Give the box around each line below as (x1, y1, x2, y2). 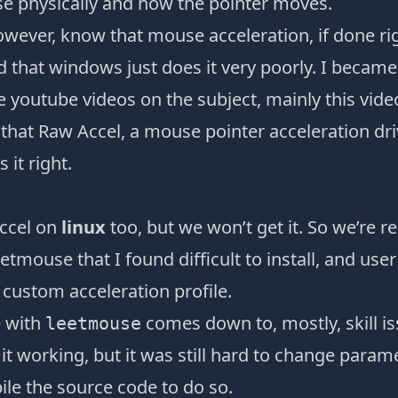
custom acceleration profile (2, 279, 227, 303)
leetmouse (44, 313, 141, 334)
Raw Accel (37, 119, 121, 143)
